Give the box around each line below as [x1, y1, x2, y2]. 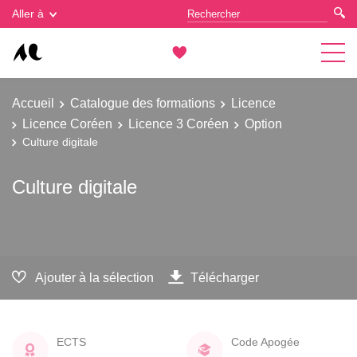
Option [245, 116, 282, 131]
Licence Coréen [22, 116, 112, 131]
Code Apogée [231, 335, 300, 348]
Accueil [12, 96, 54, 110]
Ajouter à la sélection [35, 269, 154, 284]
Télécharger [190, 269, 259, 284]
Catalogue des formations [70, 96, 215, 110]
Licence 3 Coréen [128, 116, 229, 131]
